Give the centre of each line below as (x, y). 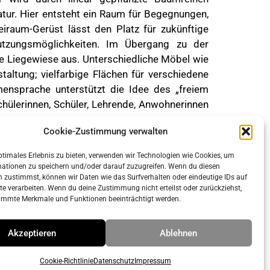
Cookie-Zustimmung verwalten (105, 131)
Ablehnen (179, 233)
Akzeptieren (32, 233)
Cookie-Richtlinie (66, 261)
